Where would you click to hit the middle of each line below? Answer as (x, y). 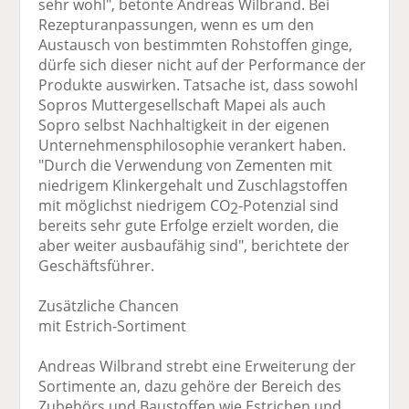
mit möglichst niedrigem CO (135, 206)
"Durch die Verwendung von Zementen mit (186, 166)
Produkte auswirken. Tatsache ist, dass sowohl (199, 85)
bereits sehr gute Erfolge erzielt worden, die (189, 226)
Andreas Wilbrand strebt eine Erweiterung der (198, 367)
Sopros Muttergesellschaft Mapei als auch (183, 105)
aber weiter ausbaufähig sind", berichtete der (194, 246)
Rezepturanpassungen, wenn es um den (177, 25)
